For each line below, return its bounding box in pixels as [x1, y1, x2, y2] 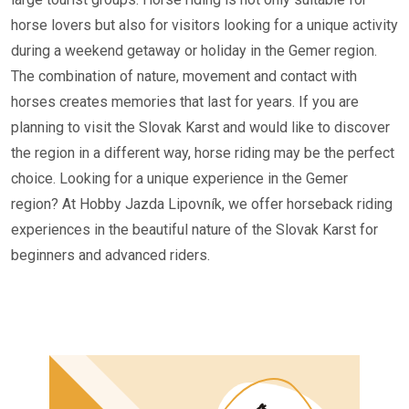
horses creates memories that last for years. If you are [11, 92, 359, 110]
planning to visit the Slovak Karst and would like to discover [11, 118, 390, 136]
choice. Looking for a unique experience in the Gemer [11, 169, 348, 187]
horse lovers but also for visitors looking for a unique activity [11, 16, 398, 34]
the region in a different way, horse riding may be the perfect [11, 143, 394, 162]
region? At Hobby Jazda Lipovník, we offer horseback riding [11, 194, 393, 213]
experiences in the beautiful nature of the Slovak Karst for [11, 220, 378, 238]
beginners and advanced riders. [11, 246, 210, 264]
